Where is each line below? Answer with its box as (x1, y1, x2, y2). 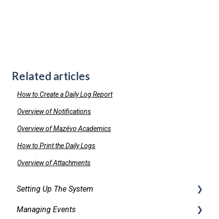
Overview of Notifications (17, 108, 91, 116)
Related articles (12, 69, 90, 83)
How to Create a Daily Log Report (17, 90, 113, 99)
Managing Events (17, 204, 76, 214)
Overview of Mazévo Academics (17, 125, 111, 133)
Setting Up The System (17, 184, 93, 194)
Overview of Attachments (17, 159, 91, 167)
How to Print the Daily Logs (17, 142, 96, 150)
